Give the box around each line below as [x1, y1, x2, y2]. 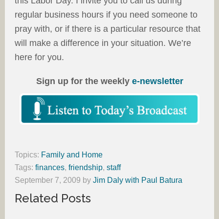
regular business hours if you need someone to [15, 10, 197, 20]
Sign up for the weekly [36, 76, 132, 86]
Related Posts [15, 191, 91, 206]
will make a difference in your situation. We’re [15, 38, 191, 48]
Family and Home [41, 151, 103, 159]
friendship [68, 163, 103, 172]
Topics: [15, 151, 41, 159]
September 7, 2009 [15, 176, 81, 185]
